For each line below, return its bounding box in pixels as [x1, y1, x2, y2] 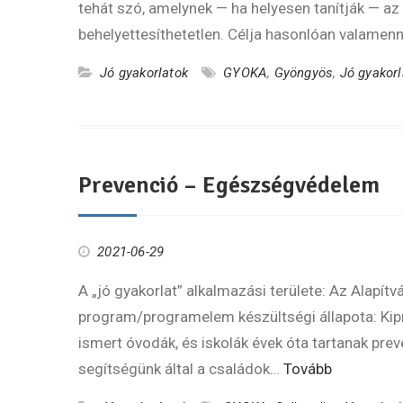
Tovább [283, 360, 332, 378]
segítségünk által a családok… [78, 360, 283, 378]
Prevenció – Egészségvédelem [78, 171, 380, 200]
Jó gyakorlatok [100, 65, 189, 81]
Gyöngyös [273, 65, 334, 81]
